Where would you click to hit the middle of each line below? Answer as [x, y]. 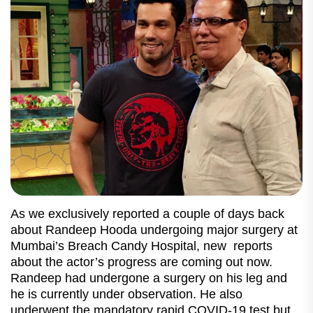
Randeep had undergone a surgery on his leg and [149, 278]
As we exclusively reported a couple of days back [147, 213]
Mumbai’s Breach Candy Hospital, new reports [141, 246]
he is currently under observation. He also [126, 294]
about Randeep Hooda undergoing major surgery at [154, 230]
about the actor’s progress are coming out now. [141, 262]
